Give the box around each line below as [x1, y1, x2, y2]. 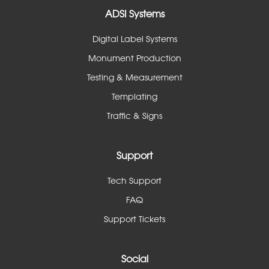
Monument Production [88, 53, 181, 63]
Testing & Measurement [86, 72, 183, 82]
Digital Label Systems [92, 34, 177, 44]
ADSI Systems [104, 8, 165, 20]
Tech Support [107, 175, 162, 186]
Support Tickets [104, 214, 165, 224]
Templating [112, 91, 157, 101]
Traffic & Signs [107, 110, 162, 121]
